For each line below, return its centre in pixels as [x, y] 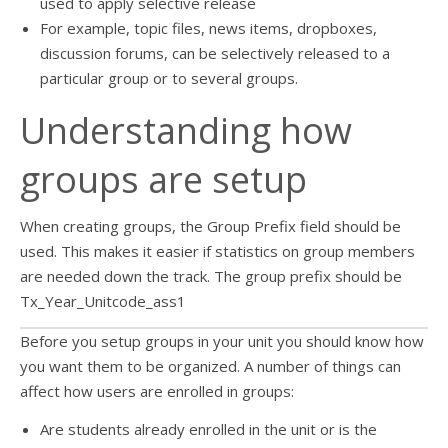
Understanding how [186, 130]
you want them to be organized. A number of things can [210, 366]
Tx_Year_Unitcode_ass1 [103, 301]
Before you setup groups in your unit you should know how [222, 341]
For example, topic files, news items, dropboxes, [208, 28]
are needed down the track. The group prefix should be [211, 276]
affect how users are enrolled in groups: [157, 391]
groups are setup [163, 179]
